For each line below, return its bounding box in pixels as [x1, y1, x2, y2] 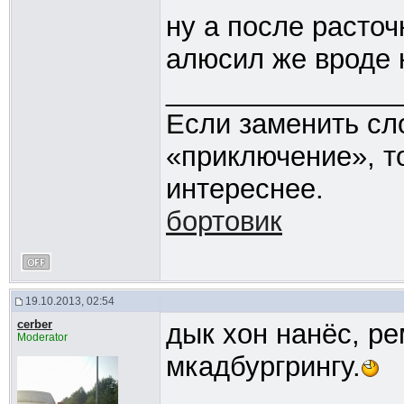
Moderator [16, 331, 68, 344]
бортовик [165, 206, 282, 237]
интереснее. [165, 173, 324, 205]
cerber [16, 317, 52, 331]
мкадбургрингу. [165, 351, 361, 382]
